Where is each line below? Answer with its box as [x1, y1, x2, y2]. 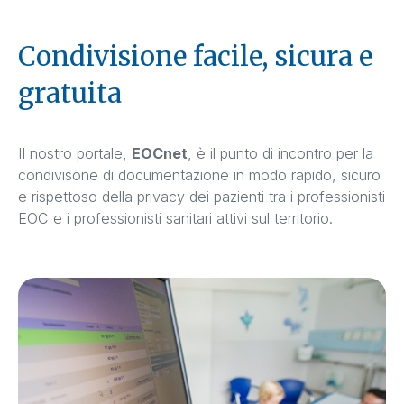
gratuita [18, 76, 122, 110]
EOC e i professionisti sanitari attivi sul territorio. [18, 208, 337, 227]
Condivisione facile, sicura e [18, 39, 372, 73]
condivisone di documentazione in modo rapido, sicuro [18, 165, 381, 184]
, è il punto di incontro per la [188, 143, 373, 162]
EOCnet [132, 143, 188, 162]
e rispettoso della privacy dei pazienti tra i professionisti [18, 187, 385, 206]
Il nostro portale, [18, 143, 132, 162]
